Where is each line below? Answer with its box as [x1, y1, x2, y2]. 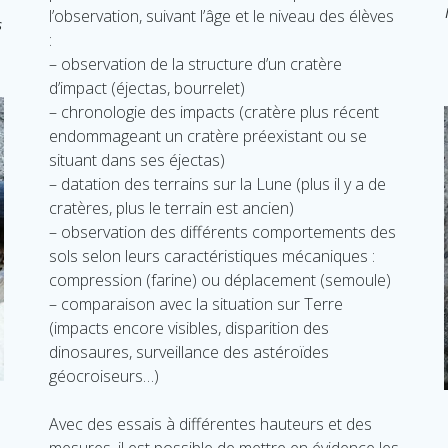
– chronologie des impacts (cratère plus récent [48, 101, 379, 123]
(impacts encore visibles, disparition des [48, 317, 329, 339]
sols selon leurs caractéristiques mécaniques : [48, 245, 375, 267]
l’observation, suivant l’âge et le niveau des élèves [48, 5, 394, 27]
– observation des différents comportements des [48, 221, 396, 243]
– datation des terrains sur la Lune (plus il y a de [48, 173, 386, 195]
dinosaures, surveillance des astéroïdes [48, 341, 329, 363]
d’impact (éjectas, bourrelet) [48, 77, 245, 99]
